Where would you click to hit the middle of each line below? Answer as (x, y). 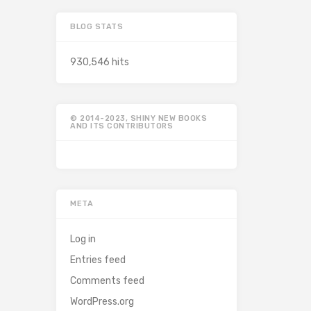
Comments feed (107, 281)
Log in (83, 239)
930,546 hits (100, 62)
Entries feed (98, 260)
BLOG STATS (96, 27)
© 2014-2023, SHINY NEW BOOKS (138, 119)
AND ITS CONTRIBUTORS (121, 126)
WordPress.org (102, 302)
